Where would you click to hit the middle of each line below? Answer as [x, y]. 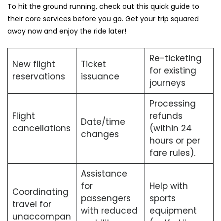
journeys [167, 83]
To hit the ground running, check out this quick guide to [103, 7]
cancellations [41, 129]
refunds [166, 116]
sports [162, 199]
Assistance [104, 174]
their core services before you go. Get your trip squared [103, 19]
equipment [173, 211]
